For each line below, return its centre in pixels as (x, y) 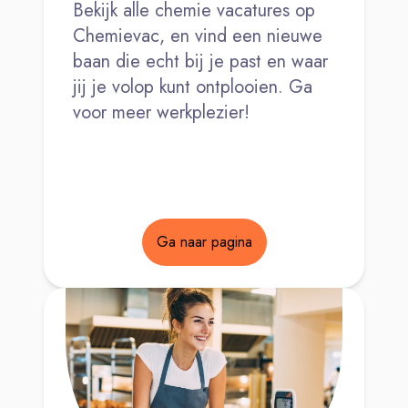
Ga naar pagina (204, 241)
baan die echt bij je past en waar (200, 61)
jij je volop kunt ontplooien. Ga (193, 87)
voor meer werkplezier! (161, 112)
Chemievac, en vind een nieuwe (198, 36)
